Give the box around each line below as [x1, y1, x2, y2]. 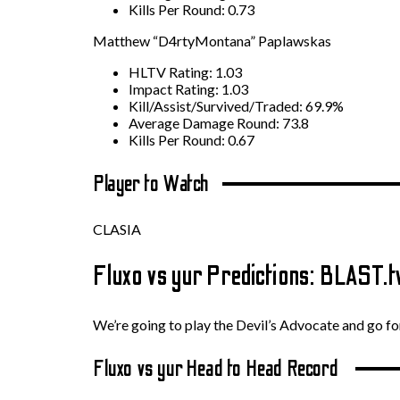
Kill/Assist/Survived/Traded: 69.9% [129, 96, 344, 114]
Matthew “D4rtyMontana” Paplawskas [93, 31, 331, 49]
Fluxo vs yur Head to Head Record [93, 355, 342, 382]
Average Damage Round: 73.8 [129, 113, 309, 131]
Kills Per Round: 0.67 [129, 130, 254, 148]
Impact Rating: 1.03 [129, 79, 248, 97]
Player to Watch [93, 171, 209, 197]
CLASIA [93, 220, 141, 237]
